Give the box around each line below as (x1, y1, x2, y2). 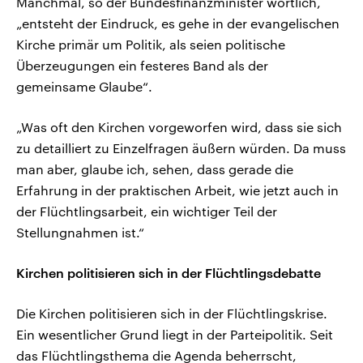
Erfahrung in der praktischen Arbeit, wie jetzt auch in (16, 181, 339, 198)
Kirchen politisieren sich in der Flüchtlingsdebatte (16, 264, 321, 280)
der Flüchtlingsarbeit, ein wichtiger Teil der (16, 203, 277, 219)
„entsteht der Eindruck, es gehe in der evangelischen (16, 15, 340, 31)
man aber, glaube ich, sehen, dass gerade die (16, 160, 293, 177)
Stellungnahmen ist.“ (16, 224, 144, 240)
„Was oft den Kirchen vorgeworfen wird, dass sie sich (16, 118, 342, 135)
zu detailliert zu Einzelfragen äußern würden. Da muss (16, 139, 346, 156)
